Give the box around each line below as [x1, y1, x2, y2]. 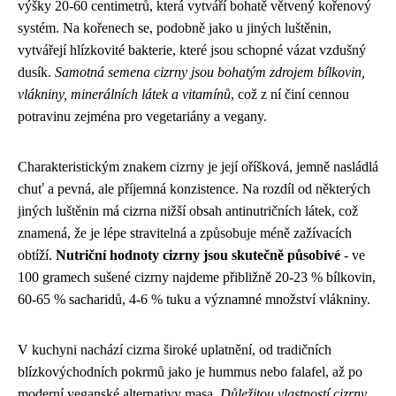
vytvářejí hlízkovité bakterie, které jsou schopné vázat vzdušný [18, 42, 366, 57]
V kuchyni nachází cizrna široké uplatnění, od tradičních [18, 342, 331, 357]
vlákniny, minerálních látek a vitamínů [18, 87, 231, 102]
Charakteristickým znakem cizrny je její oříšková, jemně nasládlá [18, 159, 378, 174]
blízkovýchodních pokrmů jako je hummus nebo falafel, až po [18, 364, 362, 379]
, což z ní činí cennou [231, 87, 349, 102]
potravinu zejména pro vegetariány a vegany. [18, 109, 267, 124]
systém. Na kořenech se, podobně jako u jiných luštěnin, [18, 20, 331, 35]
